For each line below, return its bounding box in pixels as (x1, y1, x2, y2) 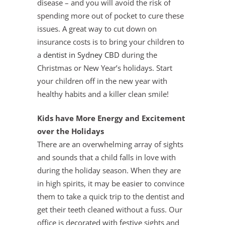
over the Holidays (37, 126, 104, 136)
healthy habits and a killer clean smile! (37, 89, 169, 99)
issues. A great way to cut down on (37, 24, 157, 34)
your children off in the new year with (37, 76, 167, 86)
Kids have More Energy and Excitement (37, 113, 185, 123)
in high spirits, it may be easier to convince (37, 178, 184, 188)
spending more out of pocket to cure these (37, 11, 184, 21)
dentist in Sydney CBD (43, 50, 120, 60)
